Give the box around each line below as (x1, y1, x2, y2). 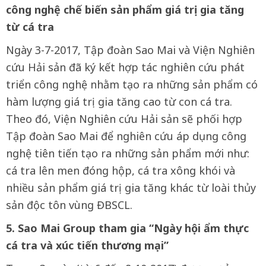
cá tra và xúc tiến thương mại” (6, 238, 169, 252)
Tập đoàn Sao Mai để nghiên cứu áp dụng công (6, 129, 246, 143)
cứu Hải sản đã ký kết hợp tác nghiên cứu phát (6, 60, 245, 74)
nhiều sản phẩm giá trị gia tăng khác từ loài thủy (6, 180, 256, 195)
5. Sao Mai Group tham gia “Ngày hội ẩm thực (6, 221, 249, 235)
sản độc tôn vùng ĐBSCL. (6, 198, 132, 212)
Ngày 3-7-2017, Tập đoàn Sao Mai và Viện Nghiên (6, 43, 255, 57)
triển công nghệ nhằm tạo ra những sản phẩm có (6, 77, 258, 91)
